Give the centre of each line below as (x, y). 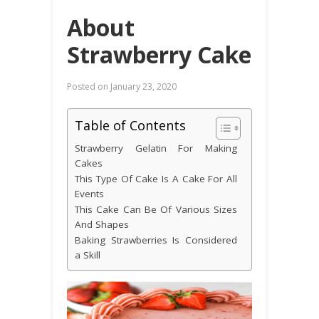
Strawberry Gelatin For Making (156, 148)
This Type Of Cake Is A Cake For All (156, 179)
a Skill (88, 255)
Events (89, 194)
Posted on (88, 87)
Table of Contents (130, 126)
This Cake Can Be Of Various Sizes (156, 210)
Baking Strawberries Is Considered (156, 240)
